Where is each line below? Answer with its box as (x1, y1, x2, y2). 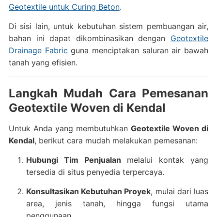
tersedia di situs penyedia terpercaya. (26, 167, 164, 177)
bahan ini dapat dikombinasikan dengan (8, 33, 171, 43)
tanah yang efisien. (8, 58, 77, 67)
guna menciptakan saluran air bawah (67, 46, 209, 55)
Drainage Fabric (8, 46, 68, 55)
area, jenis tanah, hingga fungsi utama (26, 199, 209, 208)
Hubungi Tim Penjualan (26, 155, 121, 165)
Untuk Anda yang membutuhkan (8, 124, 131, 133)
